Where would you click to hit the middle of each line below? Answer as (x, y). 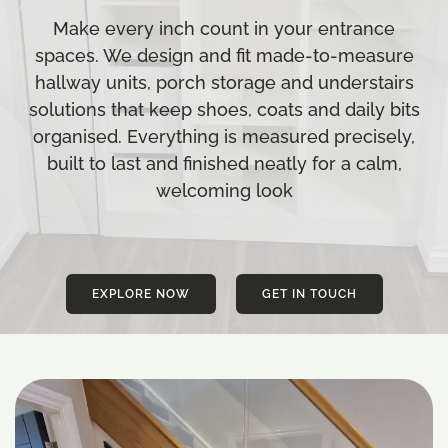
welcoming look (224, 190)
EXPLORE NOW (140, 294)
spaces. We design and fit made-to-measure (224, 55)
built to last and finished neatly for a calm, (224, 163)
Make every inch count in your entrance (224, 28)
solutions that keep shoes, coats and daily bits (224, 109)
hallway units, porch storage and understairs (224, 82)
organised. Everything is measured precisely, (224, 136)
